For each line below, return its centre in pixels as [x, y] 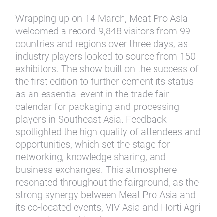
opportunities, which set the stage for [93, 144]
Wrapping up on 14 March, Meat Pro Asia [102, 18]
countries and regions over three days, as [102, 44]
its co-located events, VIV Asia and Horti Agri [108, 207]
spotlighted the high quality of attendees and [108, 132]
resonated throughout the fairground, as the [107, 182]
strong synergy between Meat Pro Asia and [106, 195]
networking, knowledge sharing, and [91, 157]
